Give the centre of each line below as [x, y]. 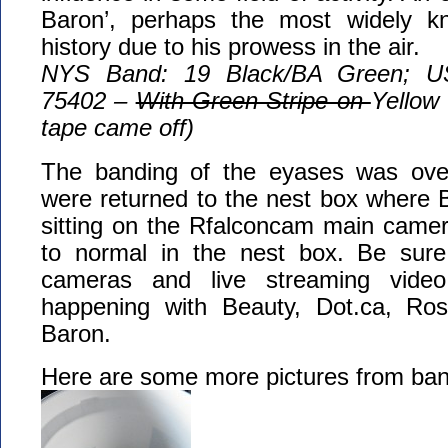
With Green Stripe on [253, 101]
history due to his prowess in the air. [230, 47]
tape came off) [117, 128]
